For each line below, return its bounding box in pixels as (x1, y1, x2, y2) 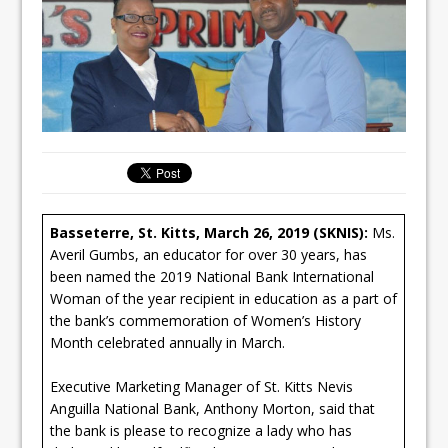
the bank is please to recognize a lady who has (50, 420, 353, 440)
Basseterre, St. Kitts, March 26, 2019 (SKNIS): (50, 222, 373, 242)
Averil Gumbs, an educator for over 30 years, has (50, 244, 368, 264)
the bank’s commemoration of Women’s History (50, 310, 362, 330)
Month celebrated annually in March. (50, 332, 294, 352)
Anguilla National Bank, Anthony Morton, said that (50, 398, 376, 418)
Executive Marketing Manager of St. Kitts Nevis (50, 376, 354, 396)
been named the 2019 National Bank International (50, 266, 375, 286)
